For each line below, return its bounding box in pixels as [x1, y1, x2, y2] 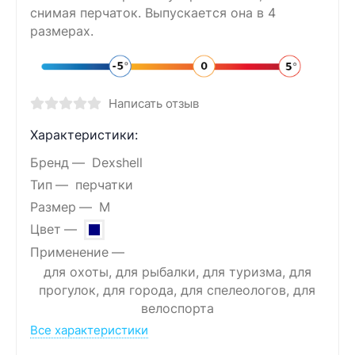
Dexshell [91, 155, 143, 171]
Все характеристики [30, 323, 148, 338]
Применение [30, 245, 109, 261]
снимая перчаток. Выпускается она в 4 [30, 5, 276, 21]
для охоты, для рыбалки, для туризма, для [43, 264, 311, 280]
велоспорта [140, 300, 214, 316]
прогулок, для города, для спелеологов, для [39, 282, 315, 298]
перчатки [74, 177, 133, 193]
